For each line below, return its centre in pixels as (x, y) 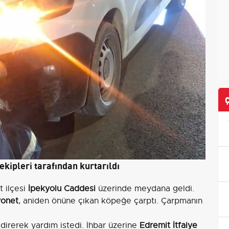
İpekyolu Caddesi (62, 189)
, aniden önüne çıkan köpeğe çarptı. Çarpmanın (110, 201)
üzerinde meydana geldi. (145, 189)
